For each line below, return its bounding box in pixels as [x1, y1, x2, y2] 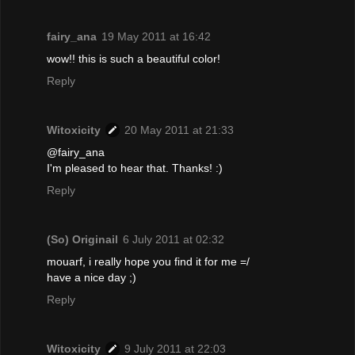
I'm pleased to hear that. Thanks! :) [47, 162, 223, 175]
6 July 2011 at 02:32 [123, 233, 224, 246]
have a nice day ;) [47, 271, 136, 284]
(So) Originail [47, 233, 118, 246]
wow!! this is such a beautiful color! [47, 52, 220, 66]
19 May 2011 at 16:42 [101, 30, 211, 44]
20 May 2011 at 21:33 [124, 124, 234, 137]
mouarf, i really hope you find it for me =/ [47, 255, 250, 269]
